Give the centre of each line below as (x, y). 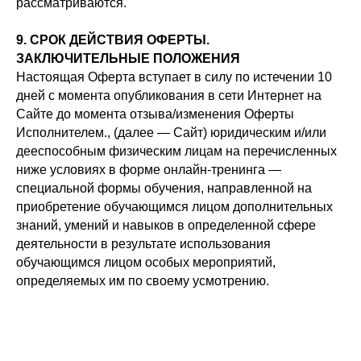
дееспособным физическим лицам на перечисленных (176, 151)
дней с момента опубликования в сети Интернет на (169, 95)
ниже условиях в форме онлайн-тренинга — (149, 170)
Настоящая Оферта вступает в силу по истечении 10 (174, 77)
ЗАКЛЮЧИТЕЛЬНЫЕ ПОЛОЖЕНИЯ (128, 58)
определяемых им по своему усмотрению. (143, 281)
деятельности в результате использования (143, 244)
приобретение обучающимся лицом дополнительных (174, 207)
